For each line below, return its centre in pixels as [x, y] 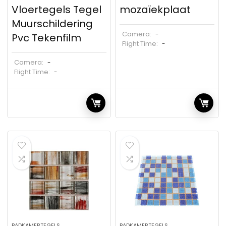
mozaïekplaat [155, 10]
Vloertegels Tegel [57, 10]
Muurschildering [52, 24]
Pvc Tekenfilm [47, 38]
